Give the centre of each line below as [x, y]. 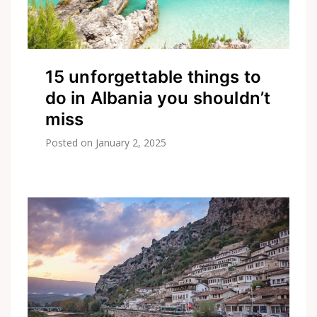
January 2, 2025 [131, 143]
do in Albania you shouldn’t [158, 98]
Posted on [70, 143]
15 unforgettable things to [153, 77]
